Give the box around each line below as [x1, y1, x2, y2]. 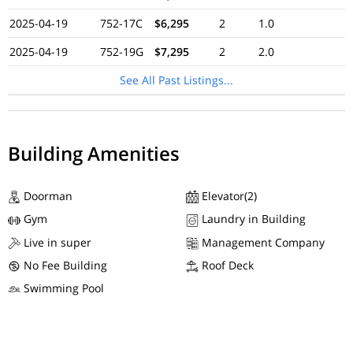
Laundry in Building [199, 211, 306, 227]
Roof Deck [199, 257, 254, 273]
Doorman [20, 188, 72, 203]
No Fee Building [20, 257, 107, 273]
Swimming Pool [20, 281, 104, 295]
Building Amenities [8, 140, 180, 166]
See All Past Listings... [120, 72, 233, 87]
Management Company [199, 234, 325, 250]
